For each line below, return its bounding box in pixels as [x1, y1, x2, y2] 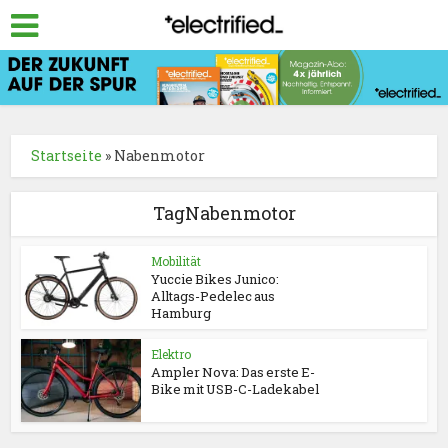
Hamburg [151, 304, 212, 323]
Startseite [31, 146, 103, 166]
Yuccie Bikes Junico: [151, 270, 280, 289]
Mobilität [151, 253, 202, 270]
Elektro [151, 346, 192, 363]
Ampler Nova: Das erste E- [151, 363, 316, 382]
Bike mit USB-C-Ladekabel [151, 380, 320, 399]
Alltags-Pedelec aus [151, 287, 276, 306]
